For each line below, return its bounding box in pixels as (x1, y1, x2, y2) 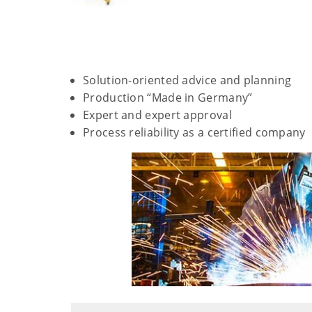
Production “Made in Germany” (83, 89, 253, 105)
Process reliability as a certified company (83, 124, 306, 140)
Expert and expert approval (83, 107, 232, 123)
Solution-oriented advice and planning (83, 72, 292, 88)
